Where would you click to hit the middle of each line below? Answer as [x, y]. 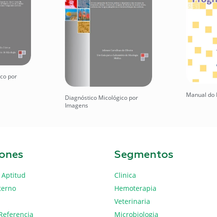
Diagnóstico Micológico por [101, 97]
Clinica [125, 175]
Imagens [77, 105]
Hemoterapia [135, 188]
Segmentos [144, 155]
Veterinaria [132, 201]
